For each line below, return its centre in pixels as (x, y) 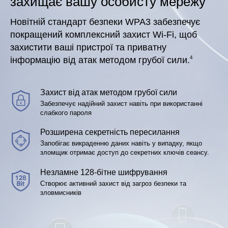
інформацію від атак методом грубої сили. (100, 60)
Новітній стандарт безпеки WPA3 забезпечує (105, 22)
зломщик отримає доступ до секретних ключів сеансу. (125, 153)
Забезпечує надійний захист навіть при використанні (122, 103)
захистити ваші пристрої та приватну (88, 48)
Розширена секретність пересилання (110, 132)
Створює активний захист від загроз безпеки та (113, 183)
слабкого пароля (66, 112)
